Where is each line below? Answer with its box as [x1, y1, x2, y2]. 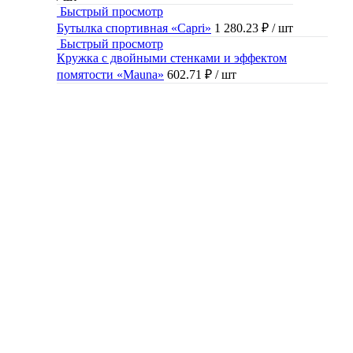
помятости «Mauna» [57, 68, 164, 82]
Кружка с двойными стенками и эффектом [57, 51, 287, 65]
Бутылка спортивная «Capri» [57, 21, 211, 35]
